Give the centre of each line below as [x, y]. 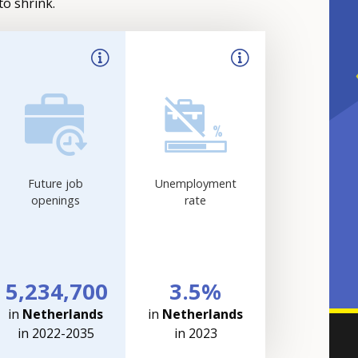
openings [56, 201]
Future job [56, 184]
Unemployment [195, 184]
